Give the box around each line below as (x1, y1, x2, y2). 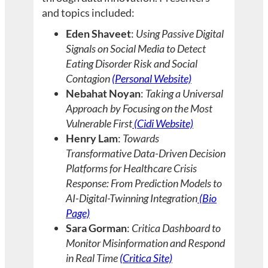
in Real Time (66, 251, 120, 265)
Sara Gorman (66, 221, 127, 235)
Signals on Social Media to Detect (66, 42, 206, 56)
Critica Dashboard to (132, 221, 221, 235)
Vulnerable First (66, 117, 133, 130)
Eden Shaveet (66, 27, 132, 41)
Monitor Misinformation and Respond (66, 236, 226, 250)
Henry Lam (66, 132, 118, 145)
